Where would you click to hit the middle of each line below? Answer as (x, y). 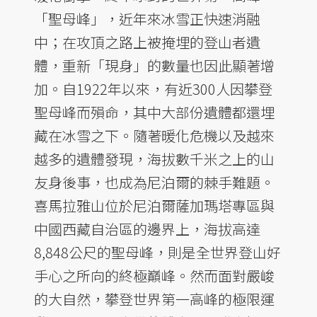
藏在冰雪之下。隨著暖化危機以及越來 (154, 135)
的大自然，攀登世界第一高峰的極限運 (154, 299)
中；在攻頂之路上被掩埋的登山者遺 (147, 42)
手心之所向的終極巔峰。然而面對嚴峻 (154, 275)
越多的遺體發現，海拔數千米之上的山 (154, 158)
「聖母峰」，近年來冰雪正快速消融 (147, 18)
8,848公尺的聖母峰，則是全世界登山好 (157, 252)
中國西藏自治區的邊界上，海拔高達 (147, 229)
